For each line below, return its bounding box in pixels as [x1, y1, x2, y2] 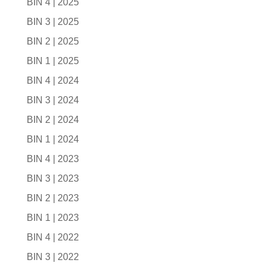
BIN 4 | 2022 [26, 232, 79, 242]
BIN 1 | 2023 [26, 213, 79, 223]
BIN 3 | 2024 [26, 95, 79, 105]
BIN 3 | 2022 [26, 252, 79, 262]
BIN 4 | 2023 [26, 154, 79, 164]
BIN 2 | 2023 [26, 193, 79, 203]
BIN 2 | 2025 [26, 36, 79, 46]
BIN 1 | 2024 [26, 134, 79, 144]
